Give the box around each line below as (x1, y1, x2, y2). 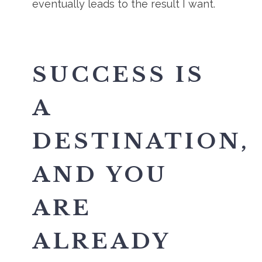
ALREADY (32, 228, 171, 254)
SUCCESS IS (32, 61, 205, 88)
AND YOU (32, 161, 168, 188)
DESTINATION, (32, 128, 250, 154)
